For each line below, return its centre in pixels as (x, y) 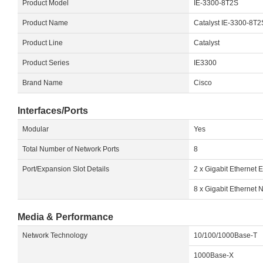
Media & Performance (65, 217)
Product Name (45, 23)
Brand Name (43, 83)
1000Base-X (214, 256)
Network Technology (55, 236)
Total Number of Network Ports (71, 149)
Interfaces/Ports (53, 111)
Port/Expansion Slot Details (66, 169)
